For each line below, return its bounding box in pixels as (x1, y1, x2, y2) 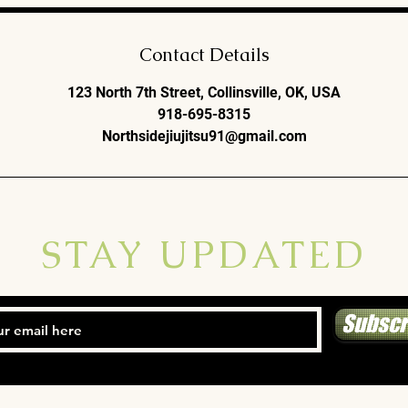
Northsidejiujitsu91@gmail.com (101, 127, 307, 145)
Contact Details (138, 43, 270, 66)
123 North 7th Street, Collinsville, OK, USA (67, 84, 341, 101)
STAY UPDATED (40, 230, 368, 279)
